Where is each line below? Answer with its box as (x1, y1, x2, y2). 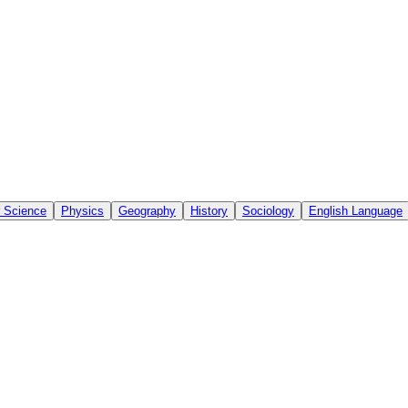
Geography (118, 204, 176, 218)
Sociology (242, 204, 294, 218)
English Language (309, 204, 403, 218)
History (190, 204, 228, 218)
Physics (61, 204, 104, 218)
